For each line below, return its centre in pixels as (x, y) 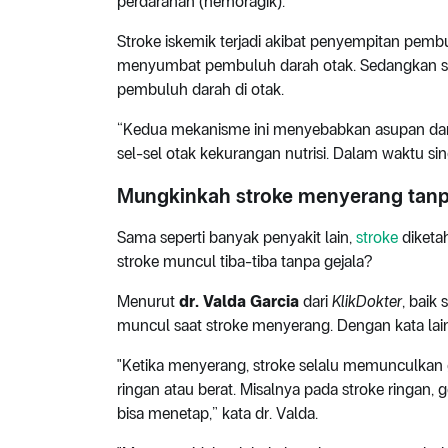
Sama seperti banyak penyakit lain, (236, 238)
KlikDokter (367, 302)
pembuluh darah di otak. (200, 90)
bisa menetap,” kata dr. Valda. (217, 414)
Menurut (148, 302)
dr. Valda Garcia (239, 302)
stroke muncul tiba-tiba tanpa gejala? (244, 262)
